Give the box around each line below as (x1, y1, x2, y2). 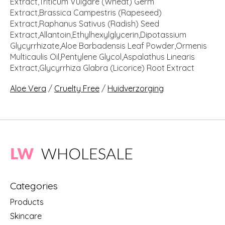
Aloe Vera (10, 83, 46, 94)
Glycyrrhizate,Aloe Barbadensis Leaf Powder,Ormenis (10, 41, 207, 51)
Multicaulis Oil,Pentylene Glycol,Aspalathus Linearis (10, 52, 195, 62)
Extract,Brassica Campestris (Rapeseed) (10, 8, 162, 18)
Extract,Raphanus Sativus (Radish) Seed (10, 19, 159, 29)
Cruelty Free (54, 83, 99, 94)
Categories (10, 180, 58, 192)
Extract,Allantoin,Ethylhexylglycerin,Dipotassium (10, 30, 186, 40)
